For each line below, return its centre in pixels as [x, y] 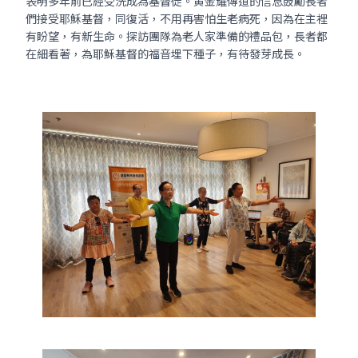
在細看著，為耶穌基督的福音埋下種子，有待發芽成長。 [165, 54]
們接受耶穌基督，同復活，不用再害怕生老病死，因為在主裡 [177, 18]
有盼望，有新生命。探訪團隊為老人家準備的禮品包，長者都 [177, 36]
